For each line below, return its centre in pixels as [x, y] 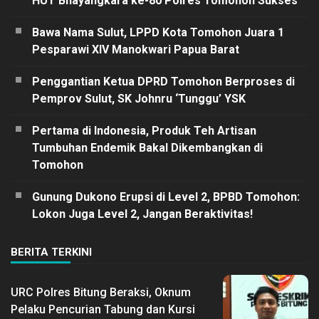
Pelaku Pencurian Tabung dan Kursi [103, 310]
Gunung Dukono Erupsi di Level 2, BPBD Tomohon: [166, 197]
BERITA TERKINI [51, 252]
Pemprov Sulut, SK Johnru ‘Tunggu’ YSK [139, 99]
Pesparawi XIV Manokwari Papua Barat [136, 50]
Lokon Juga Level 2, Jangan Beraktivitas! [142, 214]
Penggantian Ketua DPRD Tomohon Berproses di [163, 82]
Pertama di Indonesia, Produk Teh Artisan [144, 131]
